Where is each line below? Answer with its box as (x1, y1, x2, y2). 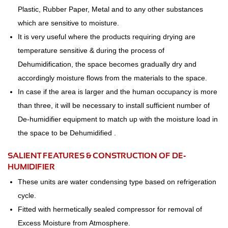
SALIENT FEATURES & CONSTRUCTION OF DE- (8, 151, 186, 161)
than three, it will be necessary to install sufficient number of (18, 101, 210, 110)
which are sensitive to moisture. (18, 19, 119, 27)
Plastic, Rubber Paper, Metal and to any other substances (18, 5, 203, 14)
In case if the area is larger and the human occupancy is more (18, 88, 217, 96)
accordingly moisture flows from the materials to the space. (18, 74, 207, 82)
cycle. (18, 191, 36, 200)
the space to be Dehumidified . (18, 129, 116, 137)
